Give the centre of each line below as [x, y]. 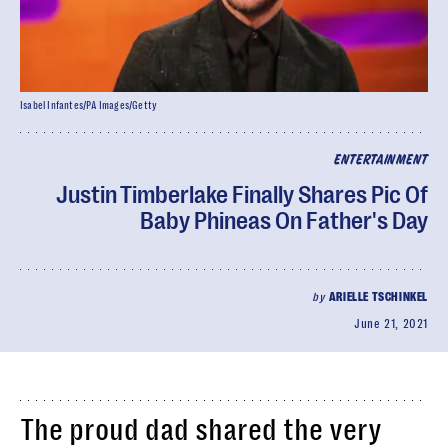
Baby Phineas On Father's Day [284, 221]
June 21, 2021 [391, 324]
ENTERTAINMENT [380, 160]
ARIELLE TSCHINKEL [378, 297]
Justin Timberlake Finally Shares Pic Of [242, 195]
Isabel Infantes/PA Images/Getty [89, 105]
